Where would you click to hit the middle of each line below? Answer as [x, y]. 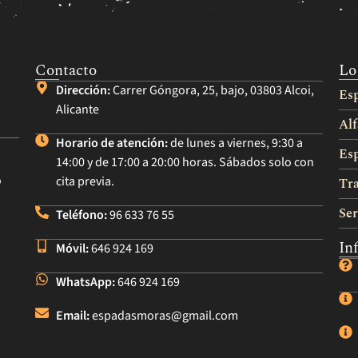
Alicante [78, 109]
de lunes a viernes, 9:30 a [236, 143]
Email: [73, 315]
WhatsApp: [86, 282]
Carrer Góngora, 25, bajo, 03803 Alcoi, [213, 90]
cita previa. [86, 181]
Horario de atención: [112, 143]
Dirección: [84, 90]
